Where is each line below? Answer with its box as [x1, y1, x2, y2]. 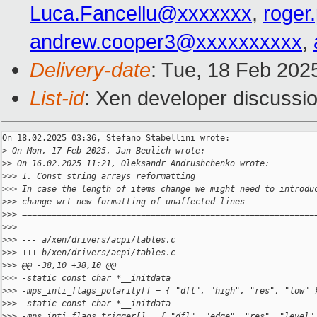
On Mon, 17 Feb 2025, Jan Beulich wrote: [7, 146, 205, 156]
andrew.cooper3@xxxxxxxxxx [30, 30, 302, 54]
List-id [30, 86, 84, 110]
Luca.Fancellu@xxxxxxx [30, 1, 252, 25]
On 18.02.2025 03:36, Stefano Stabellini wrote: [2, 133, 230, 144]
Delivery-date [30, 58, 151, 82]
